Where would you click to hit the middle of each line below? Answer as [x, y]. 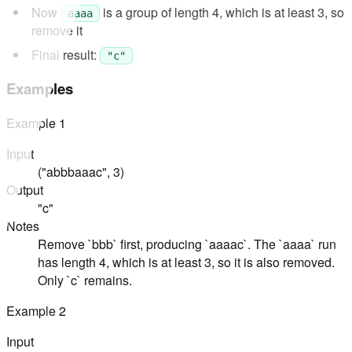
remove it [57, 30]
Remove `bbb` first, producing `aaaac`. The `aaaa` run [187, 244]
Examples [40, 89]
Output [25, 190]
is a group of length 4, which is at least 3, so [222, 12]
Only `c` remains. [85, 280]
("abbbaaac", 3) [81, 172]
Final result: [66, 54]
